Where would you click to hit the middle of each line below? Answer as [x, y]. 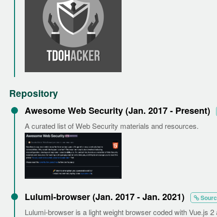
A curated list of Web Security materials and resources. [112, 125]
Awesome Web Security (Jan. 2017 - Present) [119, 110]
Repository [34, 93]
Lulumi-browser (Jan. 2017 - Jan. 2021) [106, 196]
